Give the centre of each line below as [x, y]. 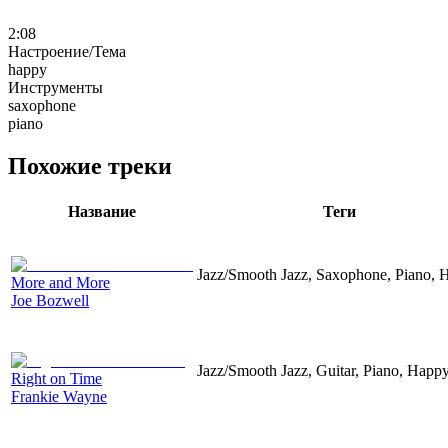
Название [102, 211]
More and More [60, 282]
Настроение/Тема [67, 51]
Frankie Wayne [59, 396]
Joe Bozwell [50, 300]
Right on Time [56, 378]
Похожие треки [90, 165]
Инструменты [55, 87]
